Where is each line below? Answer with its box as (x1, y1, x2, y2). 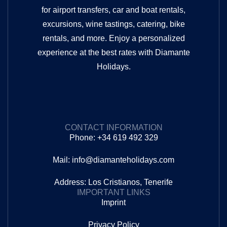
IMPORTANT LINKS (77, 187, 150, 197)
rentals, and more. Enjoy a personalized (42, 34, 185, 43)
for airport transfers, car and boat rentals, (42, 6, 185, 15)
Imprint (101, 198, 126, 207)
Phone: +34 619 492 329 (69, 133, 158, 142)
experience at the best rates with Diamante (37, 48, 190, 57)
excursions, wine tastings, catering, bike (42, 20, 185, 29)
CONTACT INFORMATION (64, 123, 163, 132)
